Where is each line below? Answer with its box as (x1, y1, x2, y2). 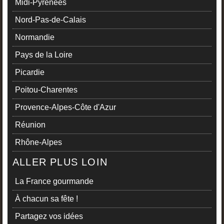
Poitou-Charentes (15, 85, 77, 94)
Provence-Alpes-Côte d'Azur (15, 103, 116, 112)
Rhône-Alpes (15, 138, 62, 147)
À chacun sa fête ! (15, 194, 78, 203)
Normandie (15, 33, 54, 42)
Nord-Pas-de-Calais (15, 15, 86, 24)
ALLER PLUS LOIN (12, 156, 108, 168)
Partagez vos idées (15, 212, 83, 221)
